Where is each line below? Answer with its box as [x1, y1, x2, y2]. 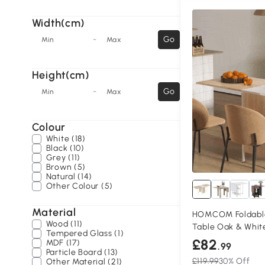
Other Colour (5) [46, 181, 113, 191]
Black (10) [46, 143, 85, 153]
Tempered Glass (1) [46, 228, 124, 238]
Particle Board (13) [46, 247, 119, 257]
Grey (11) [46, 153, 81, 163]
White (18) [46, 134, 86, 144]
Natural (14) [46, 172, 93, 182]
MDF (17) [46, 238, 80, 248]
